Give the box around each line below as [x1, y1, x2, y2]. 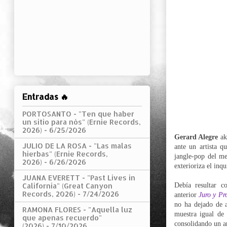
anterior [174, 191, 199, 199]
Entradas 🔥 [22, 91, 68, 102]
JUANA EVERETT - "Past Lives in [22, 173, 135, 182]
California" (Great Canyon [22, 181, 112, 190]
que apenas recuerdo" [22, 213, 102, 222]
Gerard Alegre [174, 133, 218, 141]
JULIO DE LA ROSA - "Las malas [22, 141, 132, 150]
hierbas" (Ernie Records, [22, 149, 108, 158]
